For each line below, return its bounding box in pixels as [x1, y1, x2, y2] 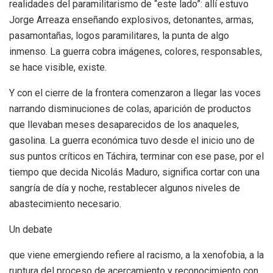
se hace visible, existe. [9, 61, 107, 73]
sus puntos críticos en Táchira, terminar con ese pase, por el [9, 150, 264, 162]
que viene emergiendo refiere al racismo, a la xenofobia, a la [9, 249, 264, 261]
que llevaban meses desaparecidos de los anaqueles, [9, 118, 239, 130]
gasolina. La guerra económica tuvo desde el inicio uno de [9, 134, 255, 146]
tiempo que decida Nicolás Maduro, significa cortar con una [9, 166, 260, 178]
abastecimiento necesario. [9, 197, 121, 210]
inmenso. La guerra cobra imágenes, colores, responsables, [9, 45, 262, 57]
